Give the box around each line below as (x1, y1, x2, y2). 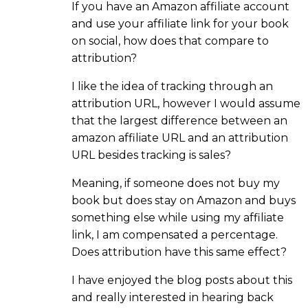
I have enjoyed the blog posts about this (71, 273, 292, 287)
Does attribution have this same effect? (71, 245, 287, 258)
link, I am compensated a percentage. (71, 228, 278, 241)
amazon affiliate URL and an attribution (71, 131, 288, 144)
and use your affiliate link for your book (71, 16, 289, 30)
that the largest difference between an (71, 113, 287, 127)
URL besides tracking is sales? (71, 148, 231, 162)
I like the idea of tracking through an (71, 79, 273, 93)
